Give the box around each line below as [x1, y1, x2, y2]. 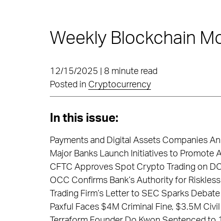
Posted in [49, 80, 88, 89]
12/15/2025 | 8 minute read [49, 67, 157, 76]
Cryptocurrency [88, 80, 151, 89]
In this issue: [49, 112, 118, 124]
